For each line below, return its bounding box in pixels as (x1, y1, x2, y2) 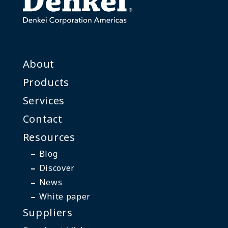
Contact (22, 112, 63, 126)
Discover (39, 162, 75, 174)
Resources (22, 130, 75, 145)
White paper (39, 191, 91, 203)
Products (22, 75, 69, 90)
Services (22, 94, 65, 108)
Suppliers (22, 206, 73, 220)
